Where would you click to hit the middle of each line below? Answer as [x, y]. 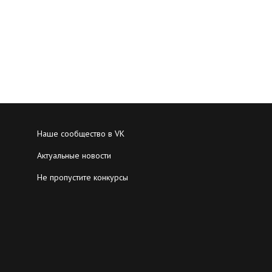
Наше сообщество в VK [81, 134]
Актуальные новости [74, 155]
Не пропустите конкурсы [83, 177]
